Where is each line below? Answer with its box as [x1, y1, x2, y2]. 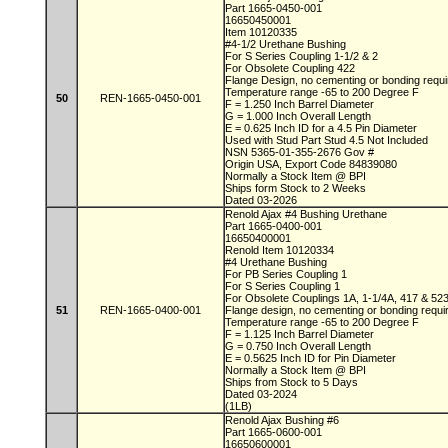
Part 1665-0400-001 [225, 220, 325, 232]
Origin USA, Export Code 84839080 [225, 158, 400, 170]
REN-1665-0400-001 [100, 304, 201, 316]
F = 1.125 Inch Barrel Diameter [225, 328, 377, 340]
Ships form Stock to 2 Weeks [225, 182, 369, 194]
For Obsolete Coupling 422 [225, 62, 358, 74]
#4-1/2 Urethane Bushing [225, 38, 349, 50]
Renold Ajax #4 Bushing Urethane [225, 208, 390, 220]
